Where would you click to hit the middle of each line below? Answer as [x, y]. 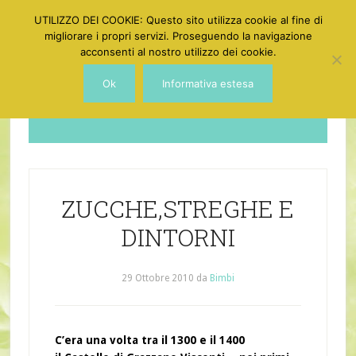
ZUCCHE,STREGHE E [178, 209]
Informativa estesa [208, 83]
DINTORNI [178, 237]
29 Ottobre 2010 [157, 278]
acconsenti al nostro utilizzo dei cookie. [178, 52]
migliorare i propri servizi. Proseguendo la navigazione [178, 36]
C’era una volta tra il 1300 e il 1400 [149, 340]
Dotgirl [178, 101]
